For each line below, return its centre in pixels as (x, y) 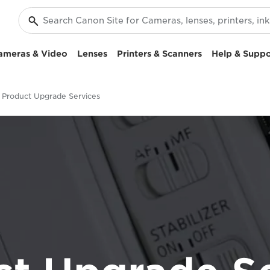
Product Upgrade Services (51, 96)
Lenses (92, 54)
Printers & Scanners (159, 54)
